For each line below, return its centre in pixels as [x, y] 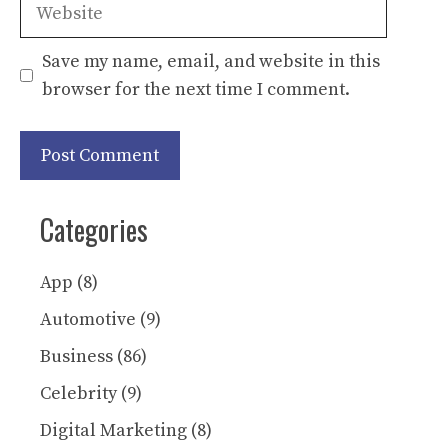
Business [76, 356]
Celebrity [78, 393]
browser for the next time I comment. [196, 89]
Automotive [88, 319]
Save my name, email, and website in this [211, 61]
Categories [94, 229]
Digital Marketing [113, 430]
